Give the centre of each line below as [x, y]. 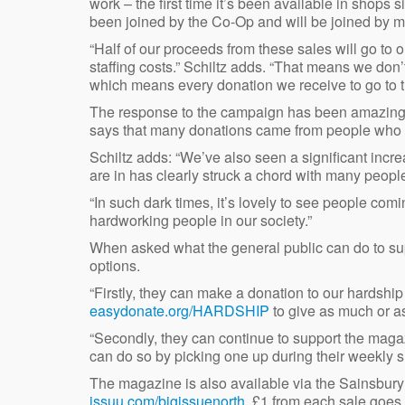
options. [115, 265]
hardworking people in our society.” [201, 220]
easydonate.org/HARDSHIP [179, 310]
